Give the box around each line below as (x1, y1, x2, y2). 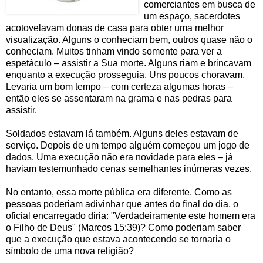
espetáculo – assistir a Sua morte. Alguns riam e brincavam (6, 58, 251, 68)
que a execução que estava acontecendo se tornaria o (6, 234, 231, 244)
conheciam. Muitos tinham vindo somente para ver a (6, 46, 222, 56)
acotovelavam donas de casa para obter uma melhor (6, 22, 224, 33)
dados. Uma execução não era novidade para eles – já (6, 151, 233, 162)
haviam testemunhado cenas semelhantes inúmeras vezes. (6, 163, 252, 174)
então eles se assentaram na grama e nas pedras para (6, 93, 232, 103)
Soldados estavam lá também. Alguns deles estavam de (6, 128, 238, 139)
